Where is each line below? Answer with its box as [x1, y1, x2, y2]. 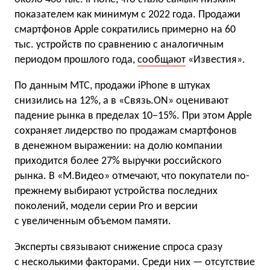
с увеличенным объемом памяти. [14, 216, 171, 227]
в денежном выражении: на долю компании [14, 140, 222, 152]
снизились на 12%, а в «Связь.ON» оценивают [14, 95, 228, 107]
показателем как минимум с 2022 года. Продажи [14, 9, 240, 20]
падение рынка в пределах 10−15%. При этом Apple [14, 110, 252, 122]
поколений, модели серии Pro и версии [14, 201, 198, 212]
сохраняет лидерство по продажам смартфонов [14, 125, 237, 137]
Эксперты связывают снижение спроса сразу [14, 242, 222, 253]
